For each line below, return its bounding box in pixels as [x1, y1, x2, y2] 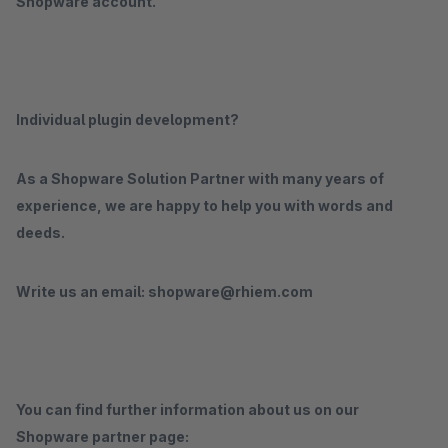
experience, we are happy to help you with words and [16, 197, 393, 214]
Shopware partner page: [16, 428, 189, 445]
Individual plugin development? [16, 111, 239, 128]
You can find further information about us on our [16, 401, 359, 418]
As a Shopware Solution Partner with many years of [16, 170, 384, 187]
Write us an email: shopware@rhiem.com [16, 283, 313, 300]
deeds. [16, 224, 65, 241]
